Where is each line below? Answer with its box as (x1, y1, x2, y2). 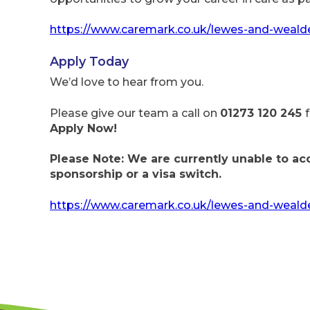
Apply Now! (50, 121, 117, 135)
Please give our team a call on (50, 106, 220, 120)
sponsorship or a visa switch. (50, 167, 221, 181)
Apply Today (50, 53, 129, 69)
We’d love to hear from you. (50, 75, 203, 89)
